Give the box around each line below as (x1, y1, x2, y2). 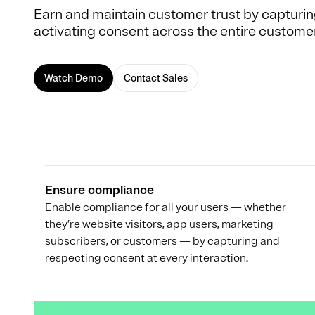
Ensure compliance (45, 181, 157, 198)
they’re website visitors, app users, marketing (45, 217, 274, 231)
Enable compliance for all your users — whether (45, 200, 286, 214)
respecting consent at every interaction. (45, 250, 248, 265)
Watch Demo (44, 71, 103, 85)
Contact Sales (124, 71, 188, 85)
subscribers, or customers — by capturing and (45, 233, 280, 248)
